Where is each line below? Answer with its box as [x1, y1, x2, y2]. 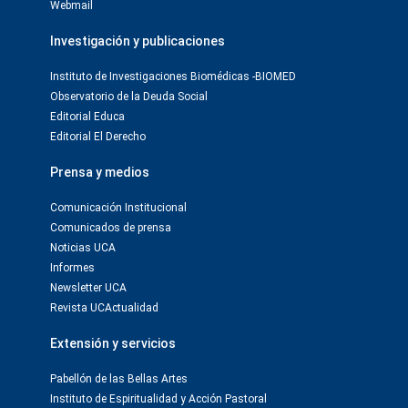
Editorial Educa [50, 110, 125, 123]
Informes [50, 261, 95, 274]
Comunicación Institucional [50, 201, 187, 214]
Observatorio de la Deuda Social [50, 90, 208, 103]
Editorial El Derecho [50, 130, 146, 143]
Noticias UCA [50, 241, 116, 254]
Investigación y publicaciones [50, 34, 225, 48]
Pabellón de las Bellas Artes [50, 372, 188, 385]
